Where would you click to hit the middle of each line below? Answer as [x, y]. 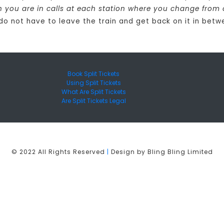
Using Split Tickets [93, 83]
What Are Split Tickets [93, 92]
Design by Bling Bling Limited [161, 152]
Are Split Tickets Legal [93, 101]
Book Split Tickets [93, 74]
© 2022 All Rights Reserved [59, 152]
